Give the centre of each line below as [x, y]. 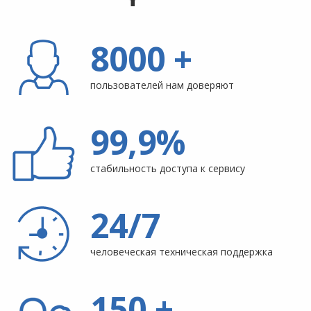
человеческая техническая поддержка [182, 252]
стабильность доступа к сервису [168, 168]
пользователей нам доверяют [162, 85]
